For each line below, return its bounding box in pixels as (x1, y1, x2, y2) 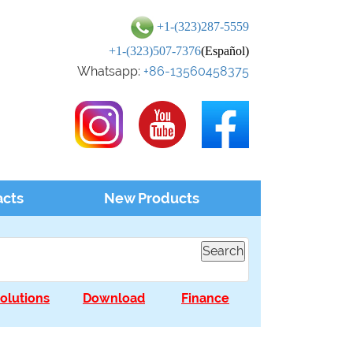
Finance (181, 291, 229, 306)
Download (83, 291, 145, 306)
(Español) (201, 44, 249, 58)
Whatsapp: (77, 64, 143, 79)
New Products (104, 190, 200, 206)
